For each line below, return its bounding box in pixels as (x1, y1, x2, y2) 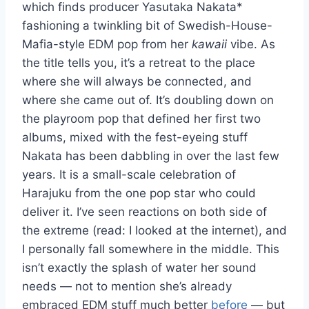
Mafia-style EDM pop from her (22, 37, 192, 52)
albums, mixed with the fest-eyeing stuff (22, 130, 248, 145)
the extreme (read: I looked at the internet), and (22, 223, 287, 238)
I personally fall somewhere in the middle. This (22, 242, 279, 257)
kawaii (192, 37, 227, 52)
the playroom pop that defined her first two (22, 112, 261, 126)
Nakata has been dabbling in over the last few (22, 149, 279, 163)
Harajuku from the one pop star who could (22, 186, 256, 201)
